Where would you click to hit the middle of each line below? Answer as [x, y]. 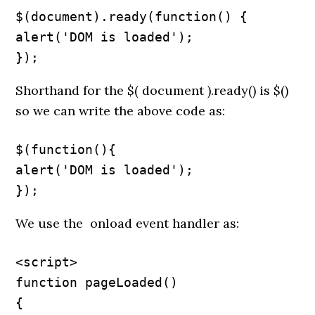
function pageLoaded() [97, 282]
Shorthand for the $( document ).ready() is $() [152, 90]
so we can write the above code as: [121, 111]
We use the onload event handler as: [128, 223]
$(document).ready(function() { [132, 17]
